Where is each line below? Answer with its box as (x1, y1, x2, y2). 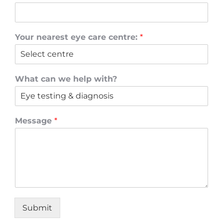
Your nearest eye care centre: (15, 32, 140, 42)
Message (15, 116, 55, 126)
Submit (22, 203, 53, 213)
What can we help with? (15, 74, 117, 84)
